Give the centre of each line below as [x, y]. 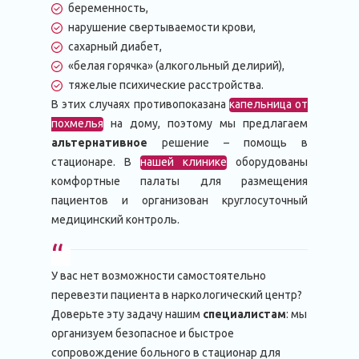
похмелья [77, 123]
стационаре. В [96, 162]
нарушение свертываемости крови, [162, 27]
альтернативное [107, 143]
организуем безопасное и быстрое [143, 333]
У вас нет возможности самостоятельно [159, 276]
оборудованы [267, 162]
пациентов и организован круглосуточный [179, 200]
